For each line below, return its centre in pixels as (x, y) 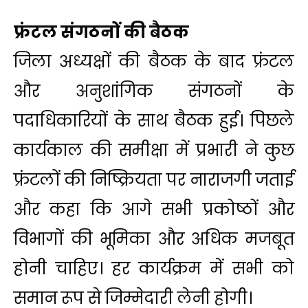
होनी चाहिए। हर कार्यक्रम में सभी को (154, 268)
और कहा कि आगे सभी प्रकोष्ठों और (154, 209)
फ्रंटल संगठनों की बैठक (101, 32)
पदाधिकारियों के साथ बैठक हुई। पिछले (154, 120)
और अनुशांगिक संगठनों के (154, 91)
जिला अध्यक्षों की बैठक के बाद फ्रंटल (154, 61)
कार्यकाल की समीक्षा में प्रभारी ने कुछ (154, 150)
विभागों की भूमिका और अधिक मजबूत (154, 239)
